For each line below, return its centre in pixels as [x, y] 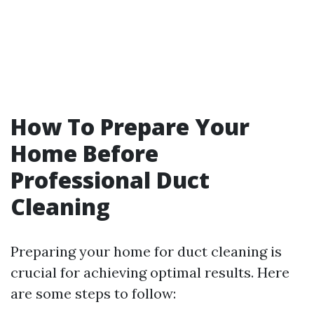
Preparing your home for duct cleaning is [146, 251]
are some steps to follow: [93, 293]
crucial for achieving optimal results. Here [150, 272]
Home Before [84, 153]
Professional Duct [110, 180]
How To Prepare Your [130, 127]
